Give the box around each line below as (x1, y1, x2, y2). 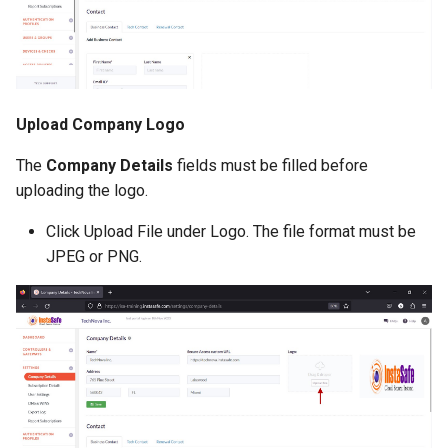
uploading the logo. (16, 181, 148, 201)
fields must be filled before (173, 156, 368, 176)
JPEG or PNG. (46, 247, 142, 267)
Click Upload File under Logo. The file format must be (46, 222, 416, 242)
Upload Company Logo (16, 115, 185, 135)
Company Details (46, 156, 173, 176)
